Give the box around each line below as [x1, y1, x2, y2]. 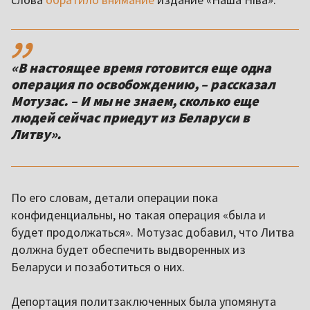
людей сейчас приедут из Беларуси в [11, 109, 250, 127]
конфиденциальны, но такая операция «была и [11, 207, 266, 224]
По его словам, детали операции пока [11, 190, 218, 206]
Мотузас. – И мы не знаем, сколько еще [11, 92, 259, 110]
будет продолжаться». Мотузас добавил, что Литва [11, 224, 294, 241]
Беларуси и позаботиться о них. [11, 259, 185, 275]
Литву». [11, 125, 62, 143]
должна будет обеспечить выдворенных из [11, 241, 246, 258]
